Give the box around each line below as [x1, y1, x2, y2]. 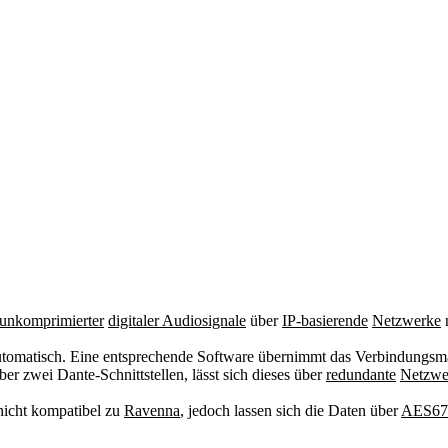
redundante [326, 366, 396, 383]
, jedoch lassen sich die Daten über [180, 402, 401, 419]
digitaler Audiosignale [108, 312, 246, 329]
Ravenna [124, 402, 180, 419]
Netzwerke [372, 312, 441, 329]
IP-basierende [282, 312, 368, 329]
